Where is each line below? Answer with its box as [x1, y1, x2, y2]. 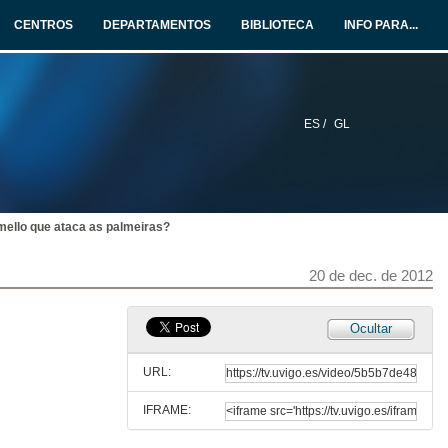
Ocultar [350, 321, 392, 336]
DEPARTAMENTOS [103, 18, 211, 32]
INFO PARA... [344, 18, 418, 32]
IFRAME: [143, 403, 191, 417]
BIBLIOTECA [241, 18, 314, 32]
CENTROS [14, 18, 73, 32]
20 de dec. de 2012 [309, 267, 433, 284]
